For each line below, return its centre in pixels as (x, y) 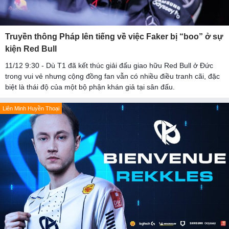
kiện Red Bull (31, 49)
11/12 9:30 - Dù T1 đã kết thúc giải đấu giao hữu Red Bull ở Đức (109, 66)
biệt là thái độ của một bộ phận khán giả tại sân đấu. (90, 87)
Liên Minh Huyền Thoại (31, 109)
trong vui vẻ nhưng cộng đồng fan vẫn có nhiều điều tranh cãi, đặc (112, 76)
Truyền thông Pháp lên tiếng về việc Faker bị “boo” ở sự (114, 37)
